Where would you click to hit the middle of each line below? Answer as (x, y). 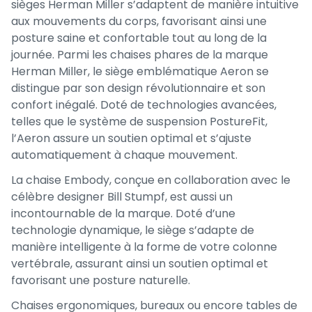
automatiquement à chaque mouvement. (124, 155)
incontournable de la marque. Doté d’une (123, 213)
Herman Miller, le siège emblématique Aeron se (140, 71)
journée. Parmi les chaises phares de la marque (140, 54)
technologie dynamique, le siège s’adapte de (133, 230)
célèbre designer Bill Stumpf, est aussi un (122, 196)
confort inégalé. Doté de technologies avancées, (144, 104)
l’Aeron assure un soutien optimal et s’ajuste (131, 138)
